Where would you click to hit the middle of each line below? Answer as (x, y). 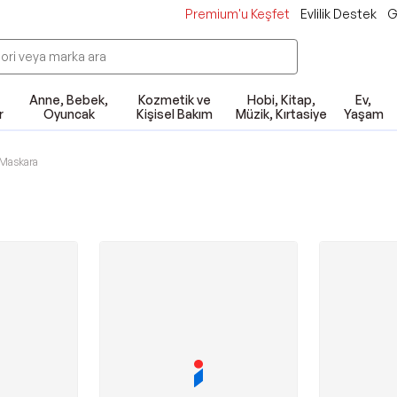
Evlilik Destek (339, 14)
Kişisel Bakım (175, 114)
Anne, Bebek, (69, 100)
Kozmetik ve (175, 100)
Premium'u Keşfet (237, 14)
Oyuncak (69, 114)
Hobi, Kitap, (281, 100)
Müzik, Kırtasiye (281, 114)
